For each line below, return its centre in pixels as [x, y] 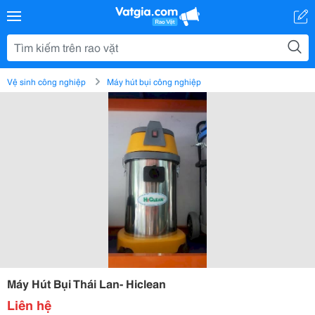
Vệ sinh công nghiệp [46, 81]
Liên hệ [29, 304]
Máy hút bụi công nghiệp [154, 81]
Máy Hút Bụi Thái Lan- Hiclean [86, 283]
